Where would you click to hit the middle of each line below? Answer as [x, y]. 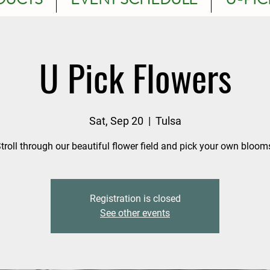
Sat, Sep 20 [116, 121]
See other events [135, 213]
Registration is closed [135, 198]
